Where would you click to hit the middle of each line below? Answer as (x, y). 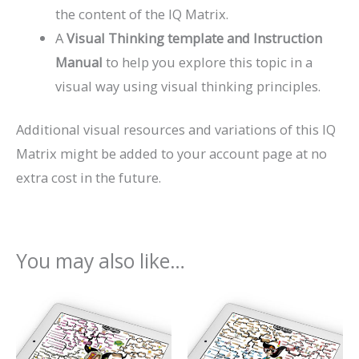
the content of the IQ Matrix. (142, 14)
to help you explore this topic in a (208, 62)
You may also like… (101, 260)
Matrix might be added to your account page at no (171, 154)
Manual (79, 62)
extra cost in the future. (89, 178)
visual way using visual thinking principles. (188, 86)
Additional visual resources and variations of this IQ (176, 130)
